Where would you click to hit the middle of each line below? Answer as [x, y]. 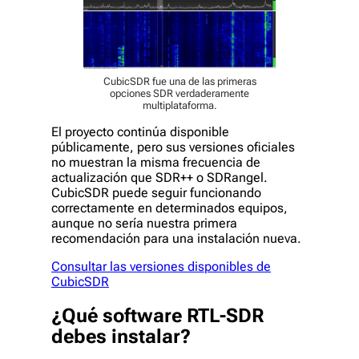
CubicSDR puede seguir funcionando [156, 192]
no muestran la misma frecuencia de [156, 162]
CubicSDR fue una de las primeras [179, 81]
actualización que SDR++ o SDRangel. [159, 177]
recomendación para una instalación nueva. [176, 238]
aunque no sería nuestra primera [144, 223]
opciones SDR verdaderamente [179, 93]
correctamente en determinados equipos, [169, 208]
